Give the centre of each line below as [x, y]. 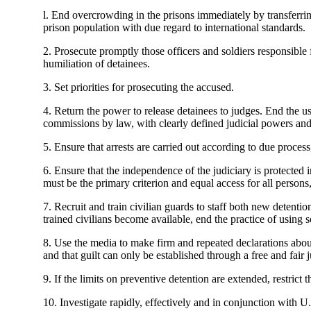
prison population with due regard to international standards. [174, 28]
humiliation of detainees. [96, 64]
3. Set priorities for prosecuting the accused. [138, 87]
